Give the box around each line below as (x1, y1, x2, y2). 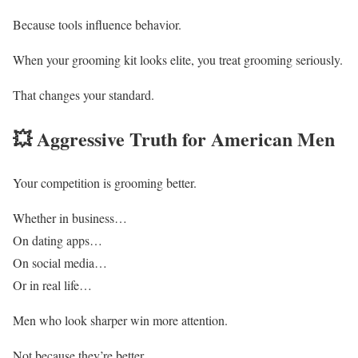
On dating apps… (13, 232, 102, 249)
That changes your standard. (13, 86, 154, 104)
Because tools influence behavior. (13, 16, 181, 34)
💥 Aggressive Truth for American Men (13, 125, 335, 153)
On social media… (13, 254, 107, 272)
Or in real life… (13, 276, 92, 294)
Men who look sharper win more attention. (13, 312, 228, 329)
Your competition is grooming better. (13, 174, 197, 192)
